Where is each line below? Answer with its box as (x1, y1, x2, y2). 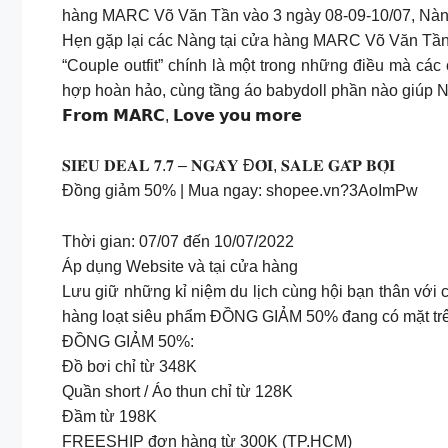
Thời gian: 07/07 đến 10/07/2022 (62, 232, 294, 250)
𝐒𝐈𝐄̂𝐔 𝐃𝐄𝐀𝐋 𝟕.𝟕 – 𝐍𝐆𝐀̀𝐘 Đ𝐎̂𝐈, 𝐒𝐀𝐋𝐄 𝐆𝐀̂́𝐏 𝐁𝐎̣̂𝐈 (62, 157, 395, 175)
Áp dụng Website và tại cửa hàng (62, 257, 298, 275)
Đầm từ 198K (62, 407, 157, 425)
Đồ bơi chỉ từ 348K (62, 357, 197, 375)
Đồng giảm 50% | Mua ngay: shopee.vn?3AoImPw (62, 182, 418, 200)
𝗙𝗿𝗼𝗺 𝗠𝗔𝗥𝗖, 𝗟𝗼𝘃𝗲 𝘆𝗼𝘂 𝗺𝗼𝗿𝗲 (62, 106, 302, 124)
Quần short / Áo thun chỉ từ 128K (62, 382, 293, 400)
